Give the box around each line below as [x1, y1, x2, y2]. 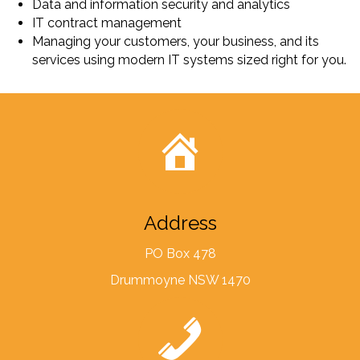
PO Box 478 [144, 246, 216, 261]
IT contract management [32, 15, 182, 31]
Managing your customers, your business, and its [32, 34, 319, 49]
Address [143, 211, 217, 235]
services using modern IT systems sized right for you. [32, 52, 346, 67]
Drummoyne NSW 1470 [109, 272, 251, 288]
